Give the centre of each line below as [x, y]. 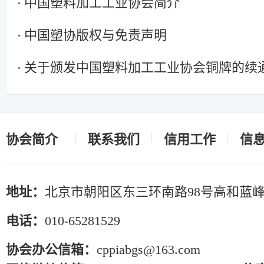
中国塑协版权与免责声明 [95, 35]
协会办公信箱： [51, 249]
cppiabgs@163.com [148, 249]
